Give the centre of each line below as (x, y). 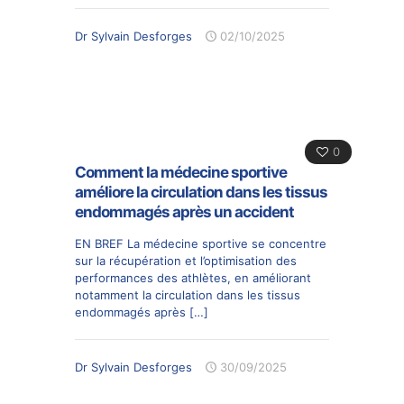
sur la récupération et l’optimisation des (186, 261)
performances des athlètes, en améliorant (193, 278)
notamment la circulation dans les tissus (188, 295)
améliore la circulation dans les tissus (201, 192)
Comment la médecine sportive (181, 172)
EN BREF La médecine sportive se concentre (201, 243)
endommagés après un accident (184, 212)
